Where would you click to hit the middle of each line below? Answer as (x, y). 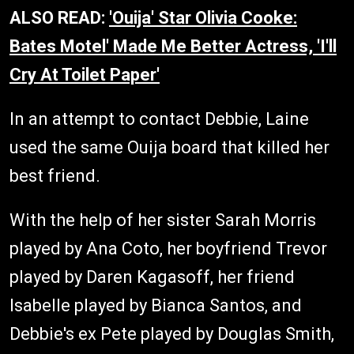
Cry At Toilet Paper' (85, 74)
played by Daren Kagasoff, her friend (152, 277)
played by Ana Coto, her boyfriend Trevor (168, 248)
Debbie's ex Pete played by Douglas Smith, (172, 333)
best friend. (55, 175)
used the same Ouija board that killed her (169, 147)
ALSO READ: (59, 17)
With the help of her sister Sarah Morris (163, 220)
